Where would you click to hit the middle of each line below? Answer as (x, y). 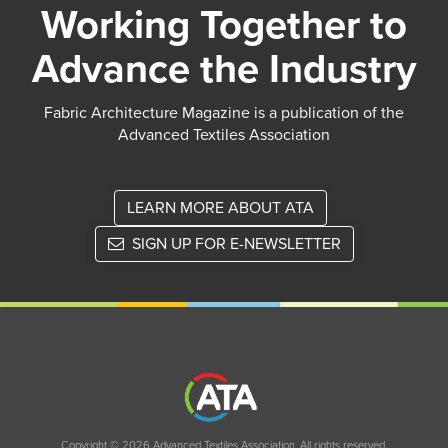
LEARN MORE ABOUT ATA (220, 208)
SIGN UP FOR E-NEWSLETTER (234, 244)
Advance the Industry (224, 69)
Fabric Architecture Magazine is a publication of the (224, 113)
